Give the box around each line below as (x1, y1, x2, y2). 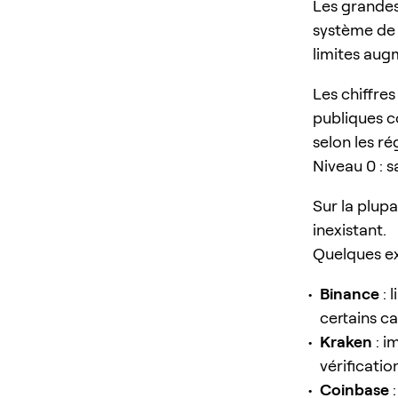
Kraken (320, 331, 372, 351)
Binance (320, 283, 379, 303)
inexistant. (313, 219, 386, 239)
